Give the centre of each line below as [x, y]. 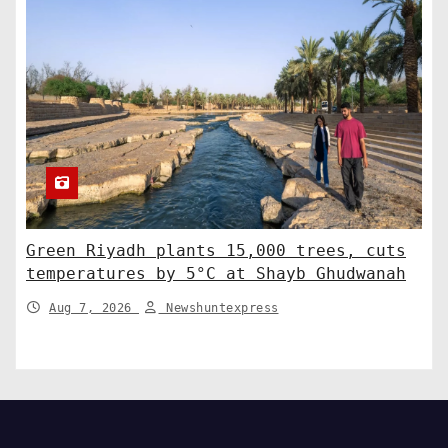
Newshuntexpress [218, 307]
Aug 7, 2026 [94, 307]
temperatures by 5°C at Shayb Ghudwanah [216, 273]
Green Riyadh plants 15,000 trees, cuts [216, 250]
